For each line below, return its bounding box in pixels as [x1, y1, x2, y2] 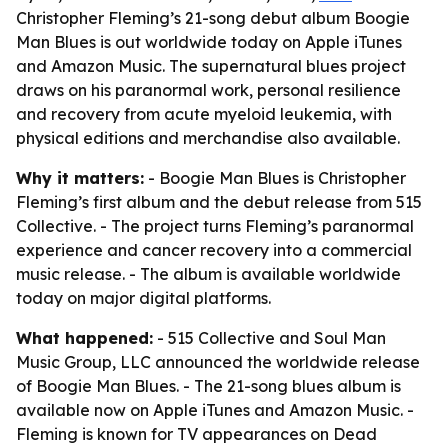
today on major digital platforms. [16, 288, 271, 308]
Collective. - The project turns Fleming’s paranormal [16, 216, 414, 236]
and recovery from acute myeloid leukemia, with [16, 104, 392, 124]
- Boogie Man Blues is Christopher [144, 168, 406, 188]
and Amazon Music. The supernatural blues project [16, 56, 406, 76]
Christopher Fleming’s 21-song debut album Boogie [16, 8, 410, 28]
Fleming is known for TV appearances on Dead [16, 424, 377, 444]
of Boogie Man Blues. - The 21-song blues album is [16, 376, 401, 396]
